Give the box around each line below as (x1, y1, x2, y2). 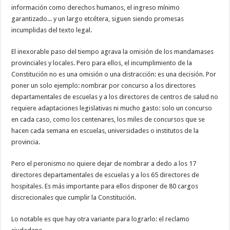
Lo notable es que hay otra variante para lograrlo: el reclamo (11, 215, 190, 223)
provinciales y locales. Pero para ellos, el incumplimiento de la (11, 59, 193, 67)
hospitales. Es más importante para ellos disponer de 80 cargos (11, 182, 199, 190)
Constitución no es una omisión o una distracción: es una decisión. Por (11, 70, 217, 78)
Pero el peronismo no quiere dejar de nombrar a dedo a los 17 (11, 159, 197, 167)
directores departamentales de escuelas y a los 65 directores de (11, 170, 200, 179)
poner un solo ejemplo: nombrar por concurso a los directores (11, 81, 196, 89)
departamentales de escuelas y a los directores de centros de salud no (11, 92, 219, 101)
